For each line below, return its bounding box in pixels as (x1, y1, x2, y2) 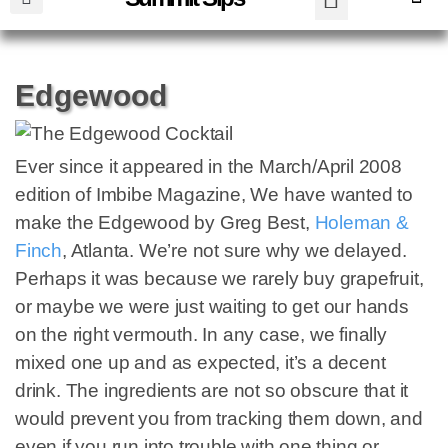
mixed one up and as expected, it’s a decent (15, 352, 386, 373)
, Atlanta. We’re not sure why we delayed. (62, 240, 407, 261)
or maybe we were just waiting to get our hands (15, 296, 409, 317)
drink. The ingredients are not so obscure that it (15, 380, 409, 401)
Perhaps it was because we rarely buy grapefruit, (15, 268, 424, 289)
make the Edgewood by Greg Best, (15, 212, 315, 233)
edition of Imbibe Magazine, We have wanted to (15, 184, 413, 205)
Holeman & (314, 212, 409, 233)
